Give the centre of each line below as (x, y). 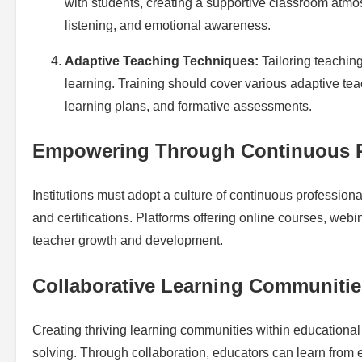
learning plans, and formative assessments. (188, 106)
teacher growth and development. (128, 241)
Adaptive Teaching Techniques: (162, 61)
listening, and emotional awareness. (168, 25)
